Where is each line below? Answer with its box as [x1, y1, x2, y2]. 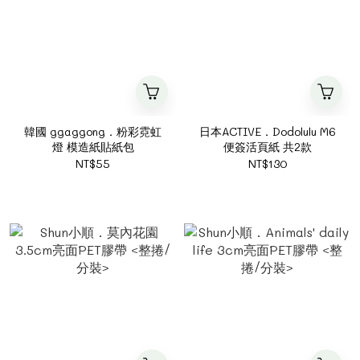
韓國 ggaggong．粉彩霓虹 [24, 124, 162, 139]
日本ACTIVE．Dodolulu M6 [198, 124, 336, 139]
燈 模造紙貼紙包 [51, 139, 134, 154]
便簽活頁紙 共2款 [223, 139, 312, 154]
